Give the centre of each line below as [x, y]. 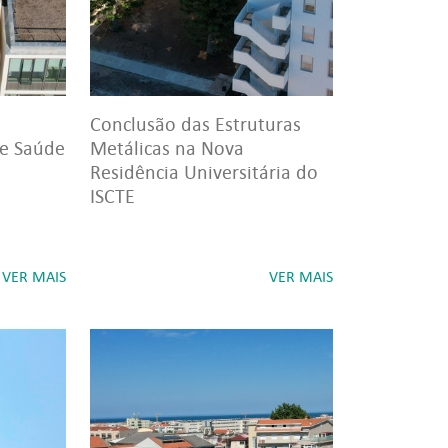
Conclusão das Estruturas [195, 124]
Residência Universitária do [204, 172]
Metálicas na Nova [167, 148]
